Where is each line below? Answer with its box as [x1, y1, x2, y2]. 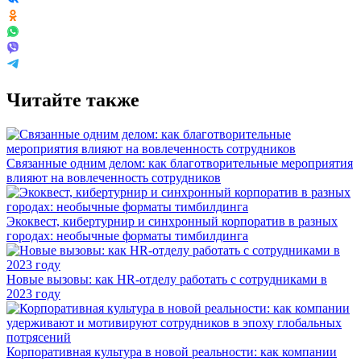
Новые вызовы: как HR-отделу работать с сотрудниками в [6, 272, 327, 286]
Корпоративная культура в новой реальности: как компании [6, 344, 337, 359]
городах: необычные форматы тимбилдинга [6, 228, 248, 243]
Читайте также [6, 89, 139, 110]
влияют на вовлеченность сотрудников [6, 170, 221, 185]
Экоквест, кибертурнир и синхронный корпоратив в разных [6, 214, 338, 228]
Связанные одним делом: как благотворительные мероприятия [6, 156, 353, 170]
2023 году [6, 286, 60, 301]
